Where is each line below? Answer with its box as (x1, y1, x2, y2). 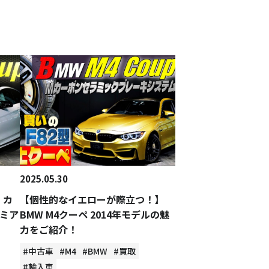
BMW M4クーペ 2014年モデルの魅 (20, 207, 170, 222)
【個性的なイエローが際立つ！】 (20, 192, 165, 207)
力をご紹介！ (20, 222, 78, 237)
